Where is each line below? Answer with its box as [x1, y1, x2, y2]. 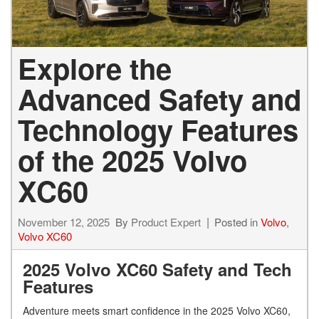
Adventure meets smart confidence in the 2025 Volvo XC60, [23, 303, 291, 318]
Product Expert [131, 214, 201, 229]
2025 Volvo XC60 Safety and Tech [23, 256, 292, 281]
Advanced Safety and [18, 78, 301, 119]
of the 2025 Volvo [18, 139, 247, 180]
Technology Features [18, 108, 298, 150]
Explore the [18, 47, 172, 88]
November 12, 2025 [18, 214, 110, 229]
